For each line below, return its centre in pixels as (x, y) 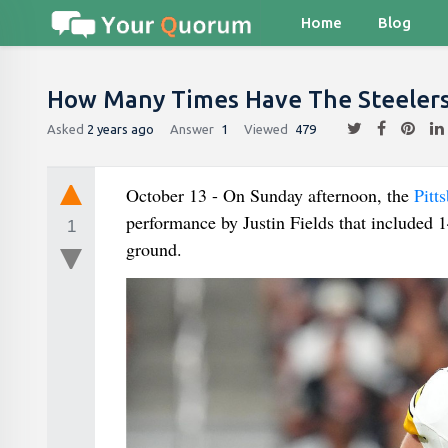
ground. (153, 249)
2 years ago (120, 128)
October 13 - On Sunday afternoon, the (269, 195)
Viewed (266, 128)
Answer (192, 128)
